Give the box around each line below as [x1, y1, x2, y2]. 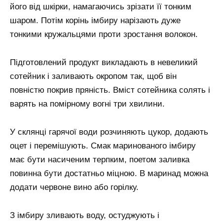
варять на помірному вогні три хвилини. [10, 99, 165, 109]
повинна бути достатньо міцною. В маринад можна [10, 169, 208, 178]
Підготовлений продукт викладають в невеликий [10, 58, 198, 68]
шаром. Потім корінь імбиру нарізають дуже [10, 16, 181, 26]
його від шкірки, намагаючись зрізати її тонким [10, 2, 191, 12]
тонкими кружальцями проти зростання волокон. [10, 30, 198, 39]
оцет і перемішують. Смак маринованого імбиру [10, 141, 196, 150]
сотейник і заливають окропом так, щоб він [10, 72, 177, 81]
